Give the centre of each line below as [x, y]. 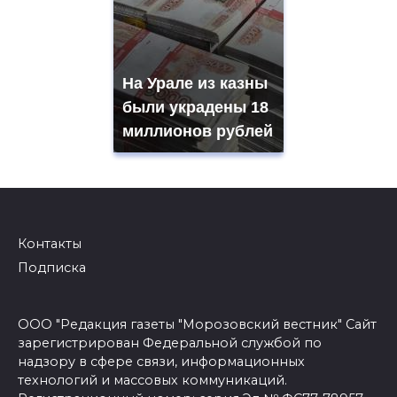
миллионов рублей [198, 132]
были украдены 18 [195, 108]
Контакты [50, 244]
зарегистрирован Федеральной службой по [170, 343]
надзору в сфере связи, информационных [161, 361]
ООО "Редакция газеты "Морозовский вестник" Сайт [197, 324]
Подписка [52, 268]
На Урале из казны [195, 84]
